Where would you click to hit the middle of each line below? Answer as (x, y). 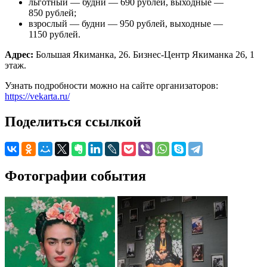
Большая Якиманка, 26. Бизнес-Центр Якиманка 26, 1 (145, 55)
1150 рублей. (55, 35)
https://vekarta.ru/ (37, 97)
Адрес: (20, 55)
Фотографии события (75, 176)
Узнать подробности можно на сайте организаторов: (111, 86)
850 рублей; (52, 13)
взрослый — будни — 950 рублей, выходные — (126, 24)
